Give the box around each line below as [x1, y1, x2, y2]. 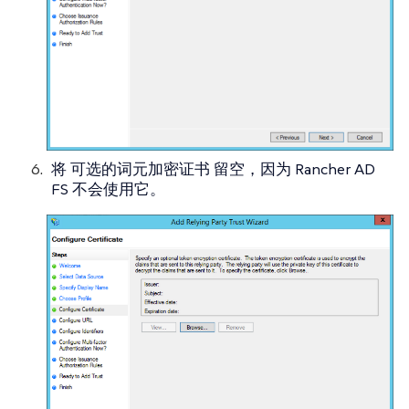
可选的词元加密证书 [70, 158, 210, 179]
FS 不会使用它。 [51, 178, 165, 199]
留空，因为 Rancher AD [210, 158, 375, 179]
